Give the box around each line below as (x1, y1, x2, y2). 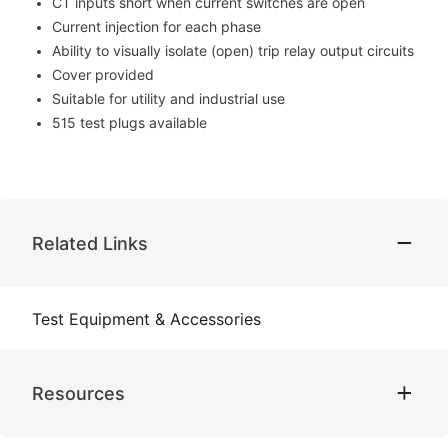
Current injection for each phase (52, 19, 261, 36)
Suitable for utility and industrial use (52, 91, 285, 108)
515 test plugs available (52, 115, 207, 132)
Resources (32, 382, 125, 404)
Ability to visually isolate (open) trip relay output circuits (52, 43, 414, 60)
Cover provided (52, 67, 154, 84)
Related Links (32, 232, 148, 254)
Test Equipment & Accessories (32, 310, 261, 330)
